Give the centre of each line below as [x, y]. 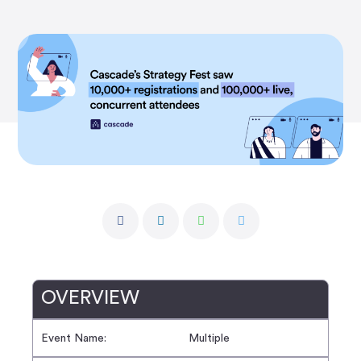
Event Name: [74, 338]
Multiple [209, 338]
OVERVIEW [90, 298]
